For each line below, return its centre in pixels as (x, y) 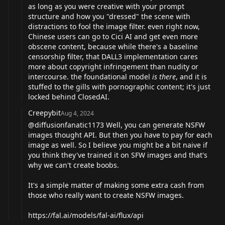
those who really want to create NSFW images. (106, 195)
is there (164, 76)
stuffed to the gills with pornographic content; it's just (119, 86)
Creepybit (44, 113)
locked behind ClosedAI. (69, 96)
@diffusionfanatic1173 (66, 125)
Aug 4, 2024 (77, 113)
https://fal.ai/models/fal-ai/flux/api (86, 215)
